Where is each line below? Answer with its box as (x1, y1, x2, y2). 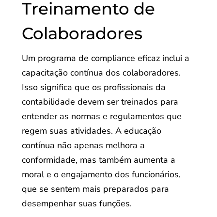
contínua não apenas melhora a (21, 139, 145, 151)
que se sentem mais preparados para (21, 183, 169, 195)
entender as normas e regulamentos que (21, 110, 182, 122)
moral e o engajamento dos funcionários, (21, 169, 181, 180)
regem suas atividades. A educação (21, 125, 161, 137)
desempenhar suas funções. (21, 198, 132, 209)
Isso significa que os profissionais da (21, 81, 166, 93)
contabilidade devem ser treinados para (21, 96, 178, 108)
